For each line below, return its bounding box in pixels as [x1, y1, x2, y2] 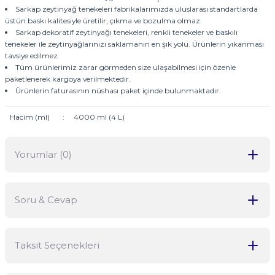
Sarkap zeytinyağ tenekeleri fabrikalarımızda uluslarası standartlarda [15, 4, 258, 14]
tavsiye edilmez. [5, 51, 60, 60]
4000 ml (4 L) [73, 112, 125, 122]
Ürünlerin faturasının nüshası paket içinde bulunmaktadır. [15, 86, 221, 95]
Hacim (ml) [9, 112, 50, 122]
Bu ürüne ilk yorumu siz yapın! [79, 203, 196, 212]
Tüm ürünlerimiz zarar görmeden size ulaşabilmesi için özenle [15, 63, 236, 72]
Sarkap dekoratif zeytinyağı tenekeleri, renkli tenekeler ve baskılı [15, 28, 238, 37]
